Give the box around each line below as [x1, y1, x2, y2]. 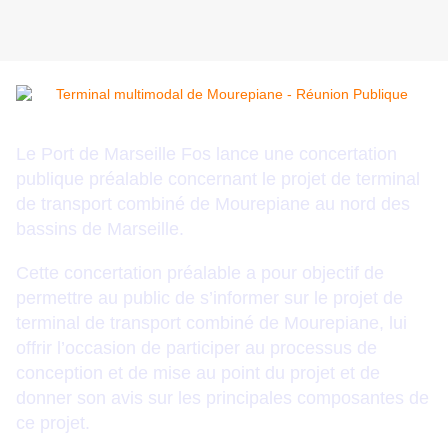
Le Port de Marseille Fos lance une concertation [16, 144, 397, 165]
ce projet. [16, 413, 90, 434]
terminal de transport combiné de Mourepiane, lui [16, 313, 407, 334]
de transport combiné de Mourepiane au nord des [16, 194, 410, 215]
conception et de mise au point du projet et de [16, 363, 380, 384]
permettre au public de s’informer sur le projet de [16, 288, 403, 309]
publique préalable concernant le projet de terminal [16, 169, 420, 190]
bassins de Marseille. [16, 219, 184, 240]
